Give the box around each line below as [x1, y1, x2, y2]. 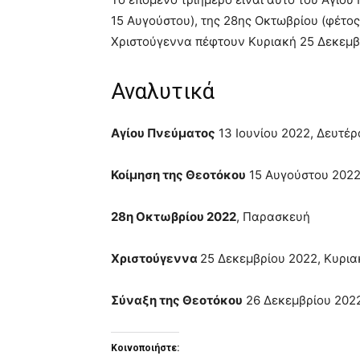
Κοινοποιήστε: [111, 342, 179, 354]
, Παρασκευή [236, 209, 310, 225]
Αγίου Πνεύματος [111, 125, 215, 141]
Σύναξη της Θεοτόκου [111, 292, 243, 309]
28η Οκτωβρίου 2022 [111, 209, 236, 225]
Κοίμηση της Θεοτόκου [111, 167, 246, 183]
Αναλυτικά [111, 79, 215, 105]
